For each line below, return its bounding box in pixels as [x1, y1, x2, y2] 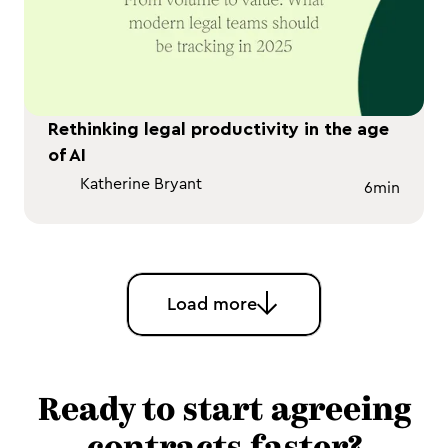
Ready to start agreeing [37, 396, 411, 428]
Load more [166, 294, 257, 313]
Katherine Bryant [80, 176, 202, 192]
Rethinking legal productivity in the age [48, 120, 389, 138]
